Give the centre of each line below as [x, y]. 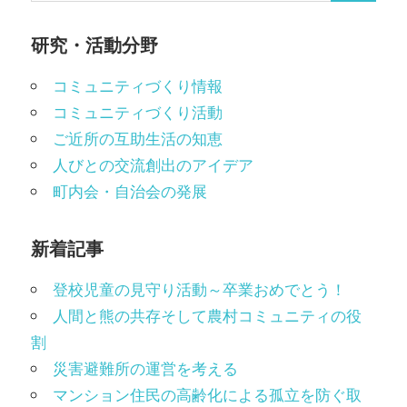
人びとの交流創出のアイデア [153, 165]
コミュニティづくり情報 [138, 86]
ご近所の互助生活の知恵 [138, 139]
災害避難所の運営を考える [145, 368]
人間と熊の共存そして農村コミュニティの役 [207, 316]
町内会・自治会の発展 [130, 191]
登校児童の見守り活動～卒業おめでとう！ [199, 289]
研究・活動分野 [94, 45]
